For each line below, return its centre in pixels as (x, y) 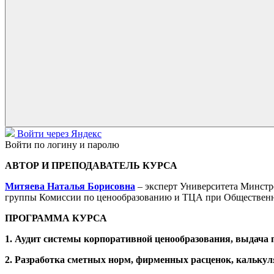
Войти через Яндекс (59, 133)
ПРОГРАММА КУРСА (57, 218)
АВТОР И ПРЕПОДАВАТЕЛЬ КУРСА (91, 165)
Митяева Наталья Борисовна (70, 186)
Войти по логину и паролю (62, 144)
